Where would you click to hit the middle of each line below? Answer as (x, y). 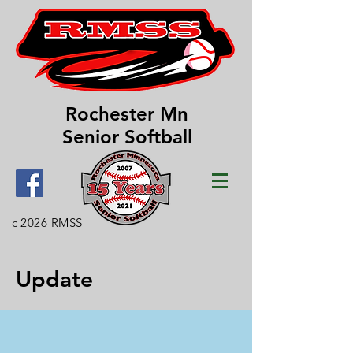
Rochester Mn (127, 114)
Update (54, 279)
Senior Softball (127, 137)
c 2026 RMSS (47, 223)
